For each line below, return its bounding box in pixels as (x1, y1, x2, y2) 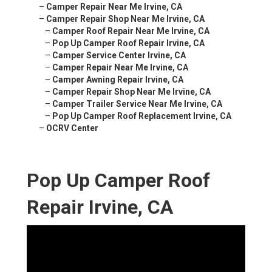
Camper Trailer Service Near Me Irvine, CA (52, 99, 222, 109)
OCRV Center (46, 123, 98, 134)
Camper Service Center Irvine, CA (52, 50, 186, 61)
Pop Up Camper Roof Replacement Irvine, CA (52, 111, 231, 121)
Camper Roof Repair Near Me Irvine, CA (52, 26, 209, 36)
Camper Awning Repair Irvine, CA (52, 75, 183, 85)
